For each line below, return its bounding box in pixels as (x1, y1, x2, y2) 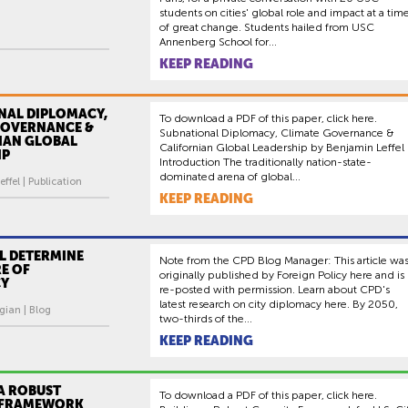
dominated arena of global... (159, 170, 301, 184)
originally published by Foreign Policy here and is (159, 269, 404, 282)
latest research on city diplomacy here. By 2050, (159, 298, 398, 311)
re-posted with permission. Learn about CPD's (159, 283, 390, 297)
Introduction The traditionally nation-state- (159, 156, 372, 169)
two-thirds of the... (159, 312, 252, 326)
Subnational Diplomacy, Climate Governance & (159, 127, 394, 140)
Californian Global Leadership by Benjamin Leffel (159, 141, 404, 155)
